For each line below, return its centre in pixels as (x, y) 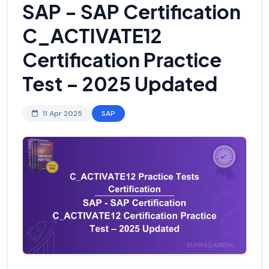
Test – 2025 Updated (120, 84)
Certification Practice (122, 60)
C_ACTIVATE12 (92, 36)
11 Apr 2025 (62, 114)
